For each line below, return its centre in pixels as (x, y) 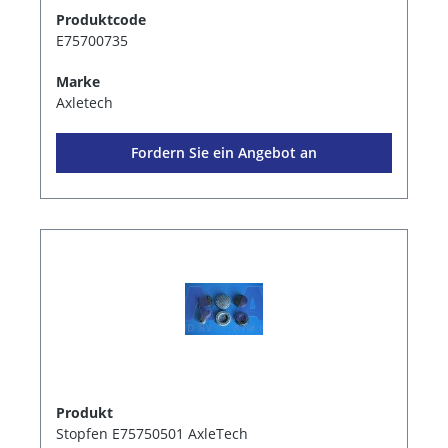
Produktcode (101, 20)
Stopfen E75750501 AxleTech (152, 434)
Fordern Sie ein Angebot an (224, 153)
